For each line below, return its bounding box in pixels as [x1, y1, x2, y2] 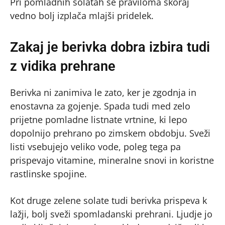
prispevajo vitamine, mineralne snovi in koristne [10, 154, 214, 166]
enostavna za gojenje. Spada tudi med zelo [10, 99, 190, 112]
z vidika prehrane [10, 58, 116, 74]
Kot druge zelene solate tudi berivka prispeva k [10, 194, 207, 206]
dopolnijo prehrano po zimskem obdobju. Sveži [10, 127, 210, 139]
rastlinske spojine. [10, 167, 87, 180]
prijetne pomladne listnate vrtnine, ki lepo [10, 113, 187, 126]
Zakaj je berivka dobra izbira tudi [10, 39, 210, 55]
